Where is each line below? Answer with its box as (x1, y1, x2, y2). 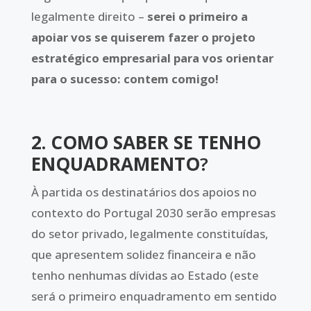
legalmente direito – (31, 8, 147, 25)
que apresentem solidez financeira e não (31, 246, 256, 263)
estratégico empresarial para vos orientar (31, 50, 274, 67)
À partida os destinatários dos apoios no (31, 184, 257, 201)
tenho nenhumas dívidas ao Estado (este (31, 267, 259, 284)
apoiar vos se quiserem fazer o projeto (31, 29, 255, 46)
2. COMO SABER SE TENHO (31, 130, 261, 155)
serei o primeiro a (146, 8, 248, 25)
